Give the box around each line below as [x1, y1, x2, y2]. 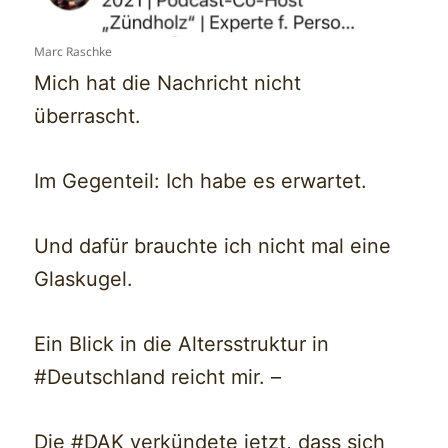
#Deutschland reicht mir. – [34, 365, 282, 390]
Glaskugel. [34, 267, 134, 292]
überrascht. [34, 104, 142, 129]
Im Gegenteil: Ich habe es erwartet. [34, 169, 368, 194]
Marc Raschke [34, 43, 113, 61]
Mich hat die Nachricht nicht [34, 71, 302, 96]
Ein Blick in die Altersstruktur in [34, 332, 330, 357]
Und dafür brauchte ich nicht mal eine [34, 234, 392, 259]
